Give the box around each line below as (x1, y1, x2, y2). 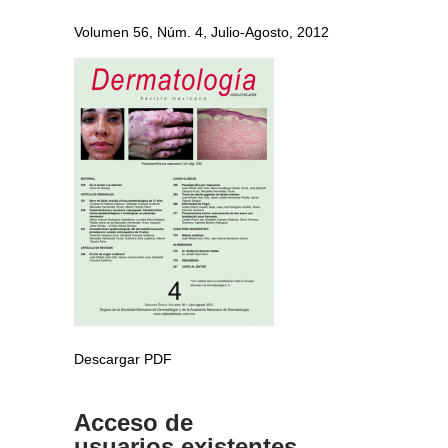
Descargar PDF (74, 351, 172, 368)
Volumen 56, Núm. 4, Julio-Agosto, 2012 (74, 24, 329, 41)
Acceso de (74, 409, 193, 437)
